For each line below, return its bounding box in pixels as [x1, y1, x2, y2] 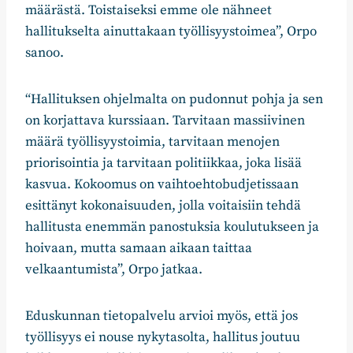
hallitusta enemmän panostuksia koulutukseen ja [25, 218, 319, 236]
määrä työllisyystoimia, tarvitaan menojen [25, 133, 280, 151]
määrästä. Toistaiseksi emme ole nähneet [25, 2, 272, 20]
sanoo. [25, 44, 64, 62]
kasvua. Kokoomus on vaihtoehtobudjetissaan [25, 176, 299, 194]
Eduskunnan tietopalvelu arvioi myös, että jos [25, 307, 298, 325]
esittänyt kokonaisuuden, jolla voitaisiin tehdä [25, 197, 301, 215]
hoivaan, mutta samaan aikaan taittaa [25, 240, 252, 258]
